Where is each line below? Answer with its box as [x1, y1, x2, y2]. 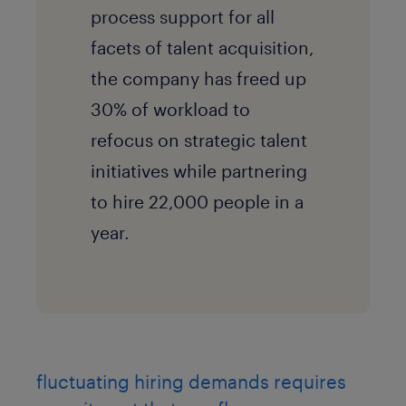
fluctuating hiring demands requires [36, 370, 346, 392]
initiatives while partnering [91, 160, 307, 181]
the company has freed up [91, 68, 306, 89]
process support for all [91, 6, 275, 27]
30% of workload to [91, 99, 250, 120]
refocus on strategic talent [91, 130, 307, 150]
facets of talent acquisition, [91, 37, 314, 58]
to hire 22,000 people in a [91, 191, 304, 212]
